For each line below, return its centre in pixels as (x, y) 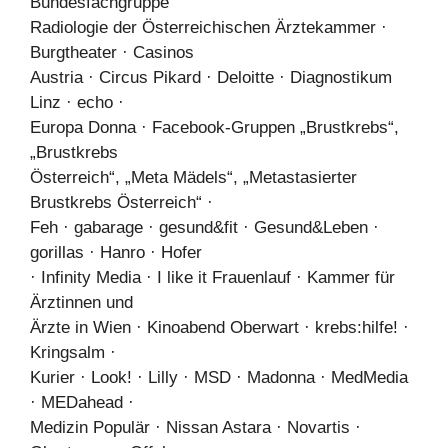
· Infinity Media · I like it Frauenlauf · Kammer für (212, 277)
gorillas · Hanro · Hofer (116, 252)
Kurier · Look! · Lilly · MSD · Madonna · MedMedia (219, 377)
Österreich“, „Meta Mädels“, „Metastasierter (193, 177)
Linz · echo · (77, 102)
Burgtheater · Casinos (112, 52)
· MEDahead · (82, 402)
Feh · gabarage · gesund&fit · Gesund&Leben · (204, 227)
